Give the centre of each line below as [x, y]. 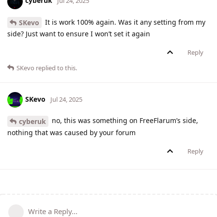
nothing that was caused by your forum [71, 133]
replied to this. [56, 68]
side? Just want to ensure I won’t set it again [79, 34]
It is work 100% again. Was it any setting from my [124, 22]
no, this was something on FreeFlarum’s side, [124, 121]
